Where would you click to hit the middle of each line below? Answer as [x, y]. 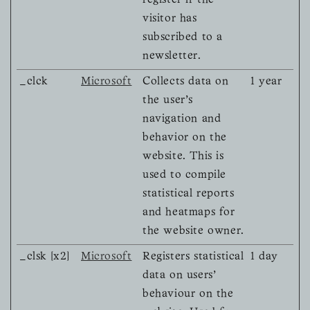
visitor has [170, 19]
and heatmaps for [189, 213]
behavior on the [185, 138]
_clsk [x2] [45, 257]
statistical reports [189, 194]
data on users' [180, 276]
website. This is [183, 157]
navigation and [182, 119]
